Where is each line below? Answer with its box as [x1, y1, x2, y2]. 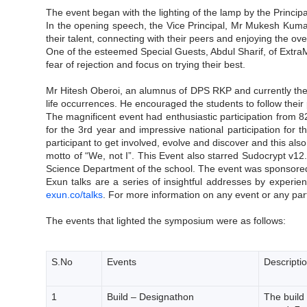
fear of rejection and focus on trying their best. [46, 59, 245, 70]
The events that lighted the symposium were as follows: [46, 215, 286, 226]
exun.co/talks [46, 189, 103, 200]
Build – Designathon [106, 291, 194, 302]
